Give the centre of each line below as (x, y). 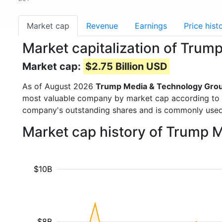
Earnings (151, 26)
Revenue (102, 26)
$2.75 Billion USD (126, 66)
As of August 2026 (59, 86)
